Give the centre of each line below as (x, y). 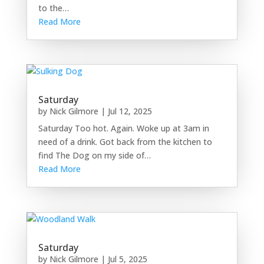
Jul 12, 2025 (130, 111)
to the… (53, 8)
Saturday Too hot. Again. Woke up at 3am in (123, 128)
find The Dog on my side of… (94, 156)
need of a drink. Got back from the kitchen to (125, 142)
